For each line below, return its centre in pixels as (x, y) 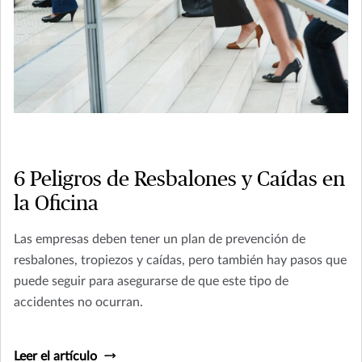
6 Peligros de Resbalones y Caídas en (179, 180)
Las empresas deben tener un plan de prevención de (160, 240)
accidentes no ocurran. (78, 303)
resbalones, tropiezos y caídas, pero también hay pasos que (180, 261)
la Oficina (56, 204)
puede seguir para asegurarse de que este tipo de (151, 282)
